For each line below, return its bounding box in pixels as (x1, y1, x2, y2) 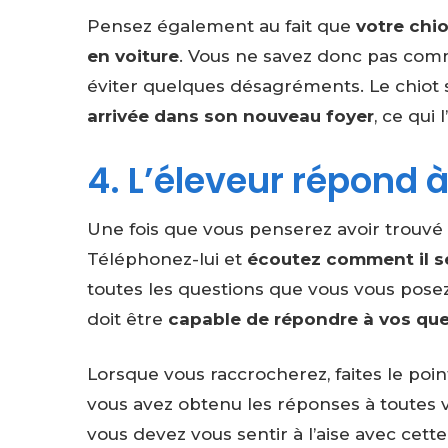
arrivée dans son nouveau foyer (87, 106, 374, 127)
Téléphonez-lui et (87, 248, 247, 269)
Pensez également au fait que (87, 16, 356, 37)
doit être (87, 308, 163, 329)
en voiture (87, 46, 179, 67)
